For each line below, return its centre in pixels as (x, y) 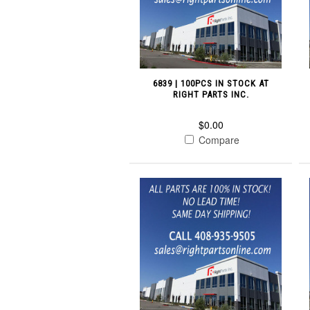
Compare (218, 139)
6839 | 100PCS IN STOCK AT (211, 83)
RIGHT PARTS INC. (211, 94)
